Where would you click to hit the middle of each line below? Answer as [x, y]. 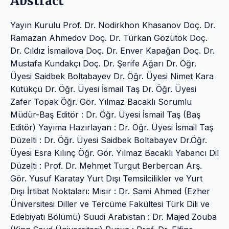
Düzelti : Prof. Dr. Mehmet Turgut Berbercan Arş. [106, 165]
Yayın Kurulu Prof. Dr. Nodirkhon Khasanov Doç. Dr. [113, 25]
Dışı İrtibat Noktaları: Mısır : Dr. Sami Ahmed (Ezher [110, 191]
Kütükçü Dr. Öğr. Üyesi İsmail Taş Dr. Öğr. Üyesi [103, 89]
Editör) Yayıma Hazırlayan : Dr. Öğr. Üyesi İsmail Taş [112, 127]
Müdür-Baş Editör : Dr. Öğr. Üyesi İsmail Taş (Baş [105, 114]
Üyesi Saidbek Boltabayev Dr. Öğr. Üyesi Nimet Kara [112, 76]
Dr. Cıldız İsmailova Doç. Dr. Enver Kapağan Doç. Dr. [112, 50]
